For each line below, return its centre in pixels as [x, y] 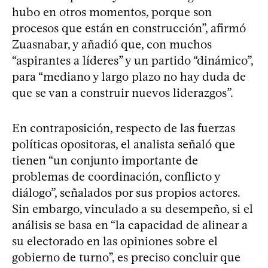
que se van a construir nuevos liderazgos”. [123, 93]
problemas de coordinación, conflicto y [116, 177]
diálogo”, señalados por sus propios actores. [126, 193]
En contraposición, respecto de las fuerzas [124, 128]
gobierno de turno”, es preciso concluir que [126, 258]
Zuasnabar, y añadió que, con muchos [112, 45]
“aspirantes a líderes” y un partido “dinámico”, [133, 61]
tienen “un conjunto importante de [105, 161]
